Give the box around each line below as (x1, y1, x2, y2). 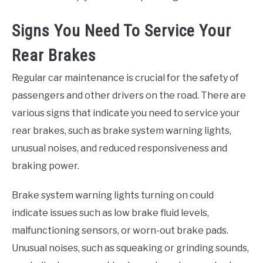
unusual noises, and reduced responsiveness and (12, 142, 227, 154)
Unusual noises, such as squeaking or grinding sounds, (12, 242, 249, 254)
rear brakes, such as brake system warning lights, (12, 124, 231, 136)
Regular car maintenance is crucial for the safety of (12, 72, 239, 83)
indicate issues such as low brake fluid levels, (12, 207, 209, 218)
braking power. (12, 160, 79, 171)
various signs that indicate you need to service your (12, 107, 240, 119)
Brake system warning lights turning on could (12, 189, 214, 201)
